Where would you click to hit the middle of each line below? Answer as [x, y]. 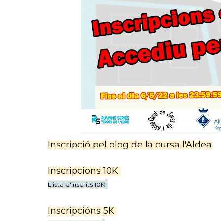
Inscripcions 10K [83, 171]
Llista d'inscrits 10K [76, 184]
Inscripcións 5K [81, 211]
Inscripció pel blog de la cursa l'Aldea [130, 145]
